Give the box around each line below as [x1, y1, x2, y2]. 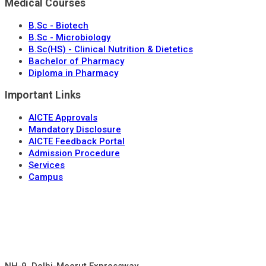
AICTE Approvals [28, 112, 97, 123]
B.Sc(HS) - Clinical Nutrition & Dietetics [28, 43, 193, 55]
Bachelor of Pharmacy [28, 55, 124, 66]
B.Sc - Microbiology [28, 31, 110, 43]
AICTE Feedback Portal [28, 135, 125, 147]
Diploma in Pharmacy [28, 67, 118, 78]
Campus [28, 171, 63, 182]
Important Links [5, 89, 81, 102]
